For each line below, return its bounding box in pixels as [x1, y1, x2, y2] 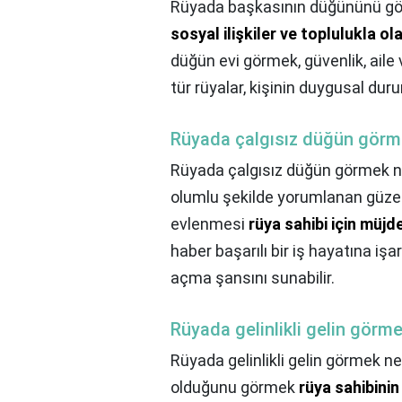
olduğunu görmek [170, 378, 299, 398]
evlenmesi [170, 214, 249, 234]
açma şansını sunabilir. [170, 268, 335, 288]
